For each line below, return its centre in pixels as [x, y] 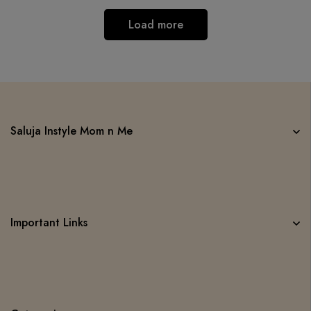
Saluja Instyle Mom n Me [72, 131]
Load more [155, 24]
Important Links [49, 222]
